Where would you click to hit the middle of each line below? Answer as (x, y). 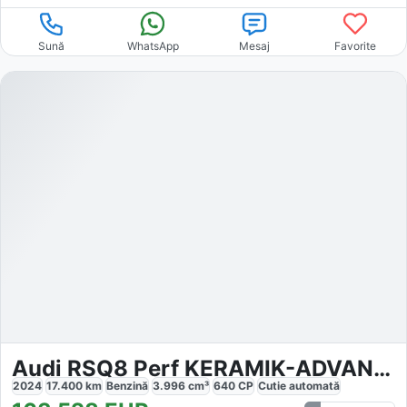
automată (314, 385)
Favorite (356, 46)
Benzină (127, 385)
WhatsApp (153, 46)
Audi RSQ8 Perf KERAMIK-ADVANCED (382, 368)
